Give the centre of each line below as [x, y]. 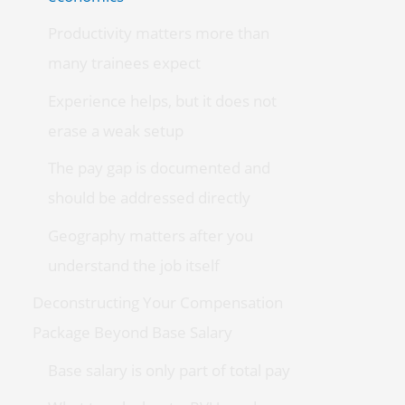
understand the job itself [133, 265]
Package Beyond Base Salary [132, 333]
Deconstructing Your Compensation [157, 303]
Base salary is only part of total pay [169, 370]
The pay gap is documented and [159, 168]
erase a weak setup [115, 130]
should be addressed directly [149, 198]
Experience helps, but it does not [162, 100]
